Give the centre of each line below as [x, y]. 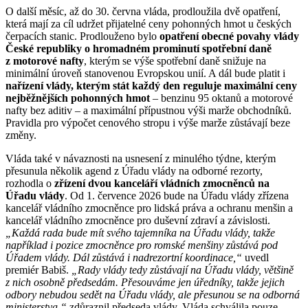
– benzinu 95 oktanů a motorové [221, 98]
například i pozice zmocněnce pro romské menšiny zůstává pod [142, 245]
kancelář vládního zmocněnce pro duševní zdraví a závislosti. [138, 220]
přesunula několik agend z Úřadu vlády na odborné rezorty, [134, 170]
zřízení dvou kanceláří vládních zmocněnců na [162, 183]
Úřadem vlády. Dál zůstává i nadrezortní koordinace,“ [124, 257]
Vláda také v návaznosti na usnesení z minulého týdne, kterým [141, 158]
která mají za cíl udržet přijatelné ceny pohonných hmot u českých [148, 23]
